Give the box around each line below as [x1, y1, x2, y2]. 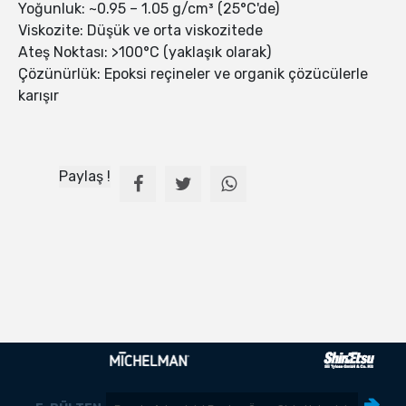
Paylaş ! [59, 168, 111, 186]
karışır [18, 87, 59, 105]
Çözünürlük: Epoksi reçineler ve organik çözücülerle [18, 65, 368, 83]
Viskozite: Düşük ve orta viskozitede [18, 22, 263, 40]
